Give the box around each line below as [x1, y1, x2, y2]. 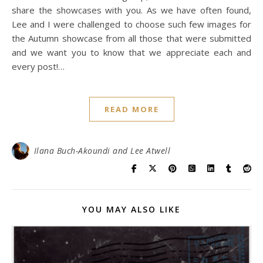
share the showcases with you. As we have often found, [12, 4, 251, 16]
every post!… [12, 60, 65, 72]
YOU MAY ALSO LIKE [82, 204, 181, 215]
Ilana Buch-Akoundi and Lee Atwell [33, 145, 170, 156]
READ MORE [104, 104, 159, 114]
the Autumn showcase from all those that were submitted [12, 32, 251, 44]
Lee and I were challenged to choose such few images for [12, 18, 251, 30]
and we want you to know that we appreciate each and [12, 46, 251, 58]
